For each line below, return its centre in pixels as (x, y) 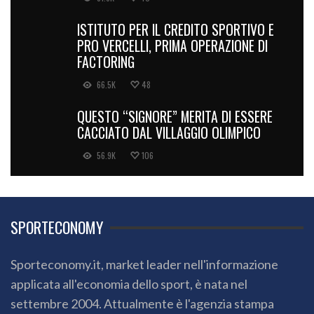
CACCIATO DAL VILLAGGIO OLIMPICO (169, 133)
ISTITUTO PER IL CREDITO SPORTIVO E (176, 30)
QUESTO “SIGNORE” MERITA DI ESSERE (175, 117)
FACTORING (106, 62)
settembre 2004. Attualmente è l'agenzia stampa (142, 304)
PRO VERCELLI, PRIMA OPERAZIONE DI (172, 46)
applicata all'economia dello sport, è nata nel (129, 284)
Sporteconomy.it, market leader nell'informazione (144, 265)
